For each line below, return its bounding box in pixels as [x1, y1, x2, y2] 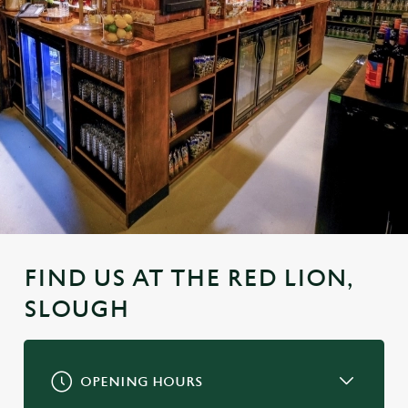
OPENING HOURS [80, 374, 202, 390]
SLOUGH [24, 296, 129, 323]
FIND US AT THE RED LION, [24, 265, 353, 292]
